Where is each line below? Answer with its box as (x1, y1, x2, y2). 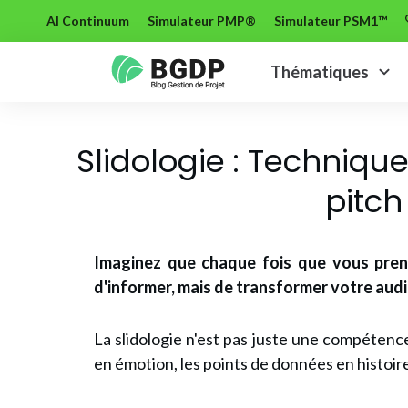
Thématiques (270, 61, 370, 82)
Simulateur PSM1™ (274, 12, 387, 28)
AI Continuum (46, 12, 129, 28)
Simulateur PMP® (148, 12, 256, 28)
